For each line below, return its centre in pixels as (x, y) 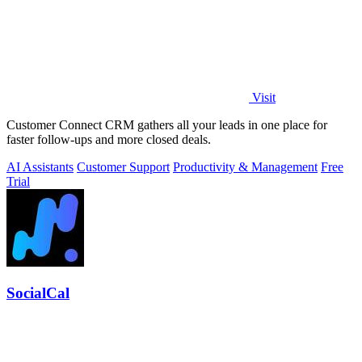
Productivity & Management (245, 166)
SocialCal (38, 293)
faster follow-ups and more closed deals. (109, 139)
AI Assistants (40, 166)
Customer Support (123, 166)
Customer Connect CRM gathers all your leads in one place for (167, 124)
